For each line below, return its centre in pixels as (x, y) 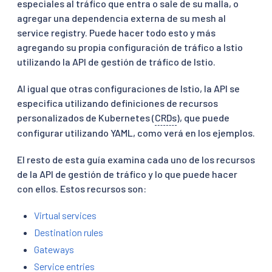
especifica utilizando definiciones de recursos (117, 103)
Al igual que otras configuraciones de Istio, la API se (128, 88)
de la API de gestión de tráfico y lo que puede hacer (127, 174)
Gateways (54, 249)
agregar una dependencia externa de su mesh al (121, 18)
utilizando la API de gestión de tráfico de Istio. (116, 61)
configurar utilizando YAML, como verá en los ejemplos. (136, 132)
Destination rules (69, 232)
